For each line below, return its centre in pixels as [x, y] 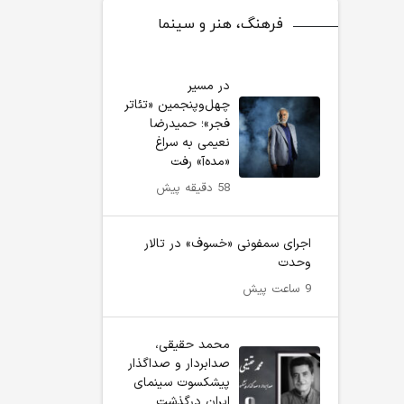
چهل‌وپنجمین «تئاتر [177, 105]
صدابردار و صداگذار [179, 364]
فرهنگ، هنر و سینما [220, 24]
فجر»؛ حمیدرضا [190, 124]
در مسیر [209, 86]
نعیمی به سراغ [193, 143]
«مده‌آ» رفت [200, 162]
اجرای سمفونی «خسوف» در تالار [228, 244]
